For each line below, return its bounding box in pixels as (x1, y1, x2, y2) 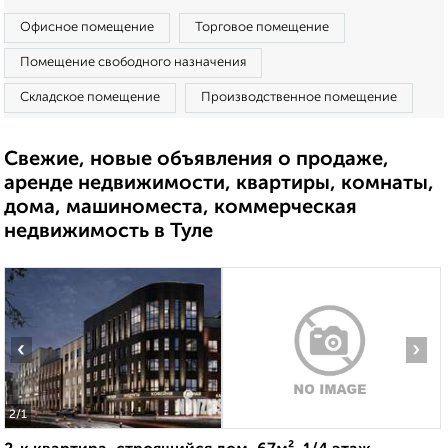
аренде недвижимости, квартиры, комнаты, (4, 174, 434, 194)
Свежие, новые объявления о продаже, (4, 150, 389, 170)
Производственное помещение (201, 91, 397, 104)
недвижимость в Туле (4, 222, 213, 242)
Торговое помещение (195, 21, 329, 34)
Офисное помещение (20, 21, 154, 34)
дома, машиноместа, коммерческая (4, 198, 357, 218)
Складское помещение (20, 91, 160, 104)
